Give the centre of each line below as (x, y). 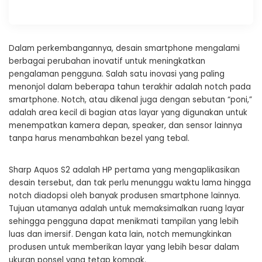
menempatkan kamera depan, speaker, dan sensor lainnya (125, 125)
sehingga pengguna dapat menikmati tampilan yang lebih (124, 221)
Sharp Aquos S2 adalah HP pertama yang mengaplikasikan (124, 170)
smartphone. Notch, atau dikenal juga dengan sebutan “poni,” (130, 100)
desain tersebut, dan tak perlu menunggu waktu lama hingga (130, 183)
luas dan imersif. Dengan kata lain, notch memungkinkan (120, 234)
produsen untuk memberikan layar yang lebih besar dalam (124, 247)
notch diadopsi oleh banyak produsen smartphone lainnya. (125, 196)
